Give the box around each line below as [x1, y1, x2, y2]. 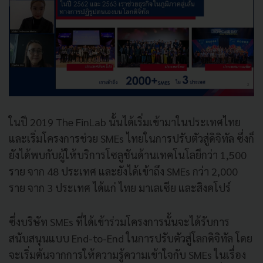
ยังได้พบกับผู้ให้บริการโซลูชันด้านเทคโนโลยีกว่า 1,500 [9, 148, 247, 162]
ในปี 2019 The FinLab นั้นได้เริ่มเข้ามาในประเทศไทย [9, 115, 241, 129]
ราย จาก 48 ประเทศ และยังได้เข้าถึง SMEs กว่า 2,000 [9, 164, 238, 178]
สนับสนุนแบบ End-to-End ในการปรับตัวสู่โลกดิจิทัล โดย [9, 231, 252, 245]
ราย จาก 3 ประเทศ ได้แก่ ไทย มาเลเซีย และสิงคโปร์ [9, 181, 231, 195]
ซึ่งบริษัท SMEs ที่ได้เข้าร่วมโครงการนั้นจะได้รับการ [9, 215, 230, 229]
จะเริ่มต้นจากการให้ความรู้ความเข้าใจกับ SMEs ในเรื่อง [9, 248, 246, 262]
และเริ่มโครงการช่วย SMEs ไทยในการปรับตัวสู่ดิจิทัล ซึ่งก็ [9, 131, 254, 146]
